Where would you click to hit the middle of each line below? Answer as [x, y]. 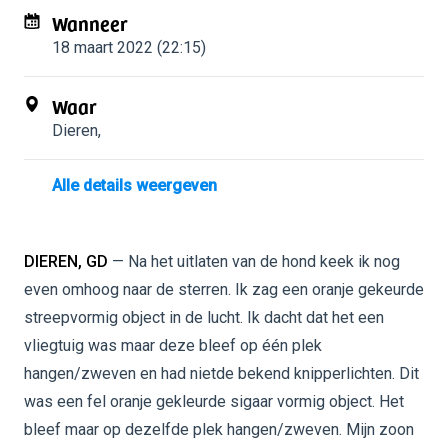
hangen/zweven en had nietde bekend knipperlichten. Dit [221, 373]
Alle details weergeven [134, 185]
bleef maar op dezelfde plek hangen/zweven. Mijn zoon [219, 429]
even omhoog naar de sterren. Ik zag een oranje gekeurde [224, 289]
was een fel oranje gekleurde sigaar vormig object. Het [214, 401]
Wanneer [90, 23]
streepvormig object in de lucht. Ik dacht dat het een [204, 317]
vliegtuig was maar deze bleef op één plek [173, 345]
